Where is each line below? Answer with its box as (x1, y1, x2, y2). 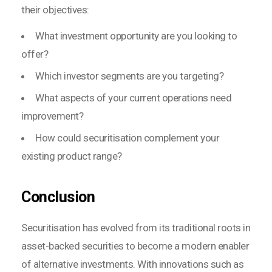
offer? (21, 48, 48, 61)
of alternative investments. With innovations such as (21, 258, 243, 271)
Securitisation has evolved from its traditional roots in (21, 222, 250, 234)
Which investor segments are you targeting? (35, 70, 223, 83)
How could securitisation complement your (35, 132, 219, 144)
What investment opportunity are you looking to (35, 30, 237, 42)
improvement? (21, 110, 83, 123)
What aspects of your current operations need (35, 92, 231, 104)
